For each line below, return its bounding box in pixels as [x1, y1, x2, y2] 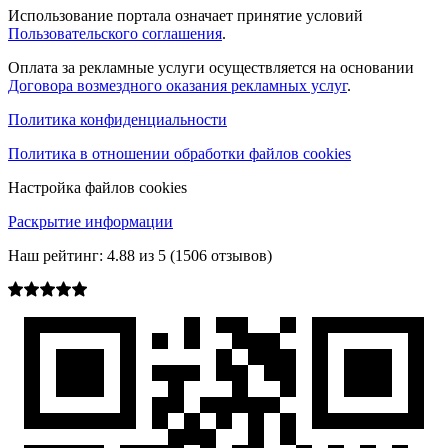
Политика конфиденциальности [8, 111, 227, 129]
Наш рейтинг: [8, 247, 103, 265]
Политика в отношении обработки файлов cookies [8, 145, 351, 163]
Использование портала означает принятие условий [8, 7, 363, 25]
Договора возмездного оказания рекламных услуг [8, 77, 347, 95]
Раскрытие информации [8, 213, 173, 231]
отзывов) [207, 247, 272, 265]
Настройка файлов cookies [8, 179, 187, 197]
